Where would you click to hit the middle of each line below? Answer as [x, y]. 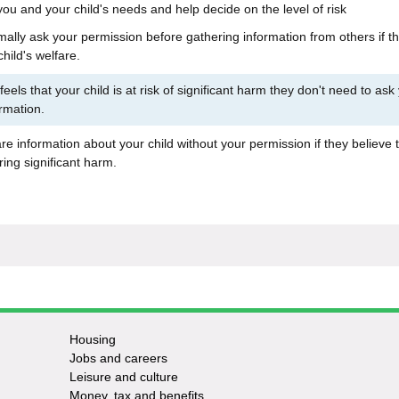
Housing [92, 339]
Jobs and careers [118, 358]
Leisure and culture [123, 377]
